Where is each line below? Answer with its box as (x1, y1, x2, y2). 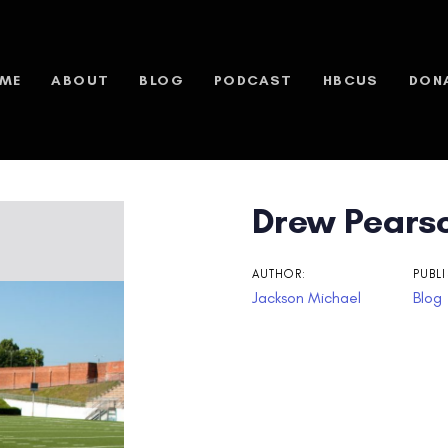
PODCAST (214, 71, 293, 89)
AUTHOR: (251, 266, 306, 281)
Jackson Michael (251, 287, 361, 307)
